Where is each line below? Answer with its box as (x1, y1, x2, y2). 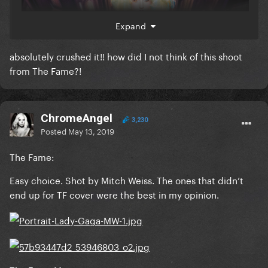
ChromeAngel (41, 111, 112, 126)
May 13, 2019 (68, 124, 114, 137)
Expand (115, 19, 151, 32)
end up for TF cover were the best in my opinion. (10, 187, 219, 202)
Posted (41, 124, 68, 137)
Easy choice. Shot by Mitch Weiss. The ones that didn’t (10, 172, 243, 187)
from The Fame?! (10, 63, 81, 78)
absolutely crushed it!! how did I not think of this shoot (10, 48, 242, 63)
